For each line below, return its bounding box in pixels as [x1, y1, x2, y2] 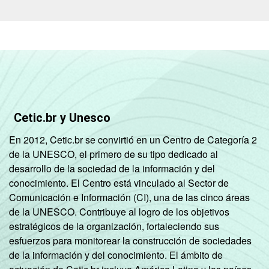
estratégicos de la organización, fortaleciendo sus [9, 219, 219, 233]
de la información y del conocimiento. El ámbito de [9, 247, 223, 262]
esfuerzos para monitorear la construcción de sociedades [9, 233, 252, 247]
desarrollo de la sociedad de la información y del [9, 161, 215, 175]
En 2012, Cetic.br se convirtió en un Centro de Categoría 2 [9, 132, 257, 147]
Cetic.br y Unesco [14, 110, 110, 125]
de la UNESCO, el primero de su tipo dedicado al [9, 147, 218, 161]
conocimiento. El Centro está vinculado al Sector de [9, 175, 229, 190]
